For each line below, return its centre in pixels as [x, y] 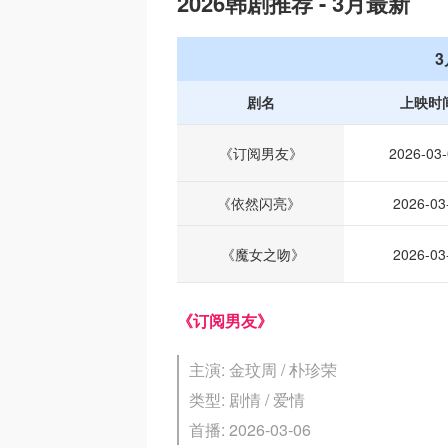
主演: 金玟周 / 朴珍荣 [263, 369]
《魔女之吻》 [260, 253]
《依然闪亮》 [260, 202]
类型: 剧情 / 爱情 [247, 399]
